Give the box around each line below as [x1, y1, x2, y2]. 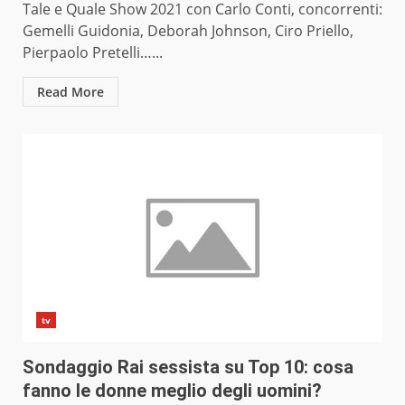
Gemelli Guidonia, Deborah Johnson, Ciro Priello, [23, 21, 353, 42]
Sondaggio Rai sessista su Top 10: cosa [23, 356, 353, 379]
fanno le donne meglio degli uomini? [23, 380, 322, 402]
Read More [37, 83, 104, 101]
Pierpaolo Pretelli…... [23, 42, 163, 63]
